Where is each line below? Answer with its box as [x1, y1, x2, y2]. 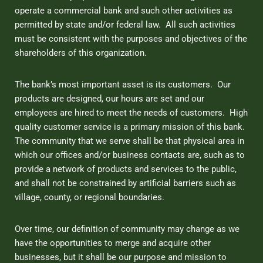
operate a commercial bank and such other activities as [15, 5, 232, 16]
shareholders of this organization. [15, 47, 147, 58]
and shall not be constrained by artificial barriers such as [15, 177, 236, 188]
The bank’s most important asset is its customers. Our [15, 79, 231, 90]
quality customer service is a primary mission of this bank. [15, 121, 247, 132]
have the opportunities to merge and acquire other [15, 237, 211, 248]
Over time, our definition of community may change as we [15, 223, 240, 234]
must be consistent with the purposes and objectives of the [15, 33, 247, 44]
